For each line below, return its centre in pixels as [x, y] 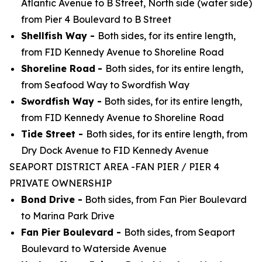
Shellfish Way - [59, 36]
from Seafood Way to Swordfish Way [105, 85]
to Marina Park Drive [68, 216]
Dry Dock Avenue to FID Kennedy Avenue [115, 150]
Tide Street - [54, 134]
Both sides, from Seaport [180, 232]
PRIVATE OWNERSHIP [61, 183]
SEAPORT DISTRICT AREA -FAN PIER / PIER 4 [114, 167]
